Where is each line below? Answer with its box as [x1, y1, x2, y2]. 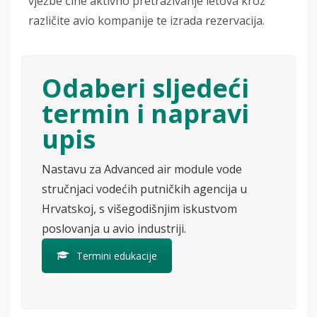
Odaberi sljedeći [42, 70, 249, 105]
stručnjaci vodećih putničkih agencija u [42, 180, 247, 197]
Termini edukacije [76, 248, 157, 263]
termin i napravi [42, 96, 249, 131]
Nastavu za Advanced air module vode [42, 161, 242, 177]
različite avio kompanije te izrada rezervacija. [28, 12, 265, 28]
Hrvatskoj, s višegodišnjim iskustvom [42, 200, 237, 217]
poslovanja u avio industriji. [42, 220, 186, 236]
